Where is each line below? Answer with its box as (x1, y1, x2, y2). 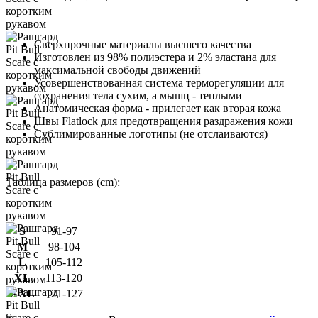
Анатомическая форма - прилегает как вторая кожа (34, 102, 281, 114)
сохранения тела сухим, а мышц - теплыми (34, 89, 242, 102)
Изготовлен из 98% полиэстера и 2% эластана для (34, 50, 276, 63)
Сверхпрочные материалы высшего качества (34, 38, 251, 50)
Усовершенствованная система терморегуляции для (34, 76, 284, 89)
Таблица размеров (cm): (6, 175, 120, 188)
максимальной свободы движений (34, 63, 201, 76)
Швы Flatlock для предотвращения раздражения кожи (34, 114, 293, 127)
